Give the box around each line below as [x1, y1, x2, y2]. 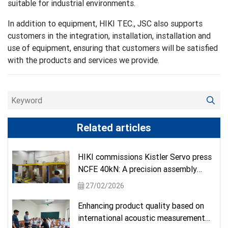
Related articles [77, 121, 151, 134]
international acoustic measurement [78, 213, 205, 223]
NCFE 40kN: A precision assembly [78, 164, 197, 175]
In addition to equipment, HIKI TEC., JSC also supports [8, 18, 203, 29]
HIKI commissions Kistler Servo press [78, 152, 212, 162]
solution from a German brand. [78, 176, 184, 187]
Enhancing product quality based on [78, 201, 204, 211]
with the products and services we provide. [8, 55, 159, 66]
